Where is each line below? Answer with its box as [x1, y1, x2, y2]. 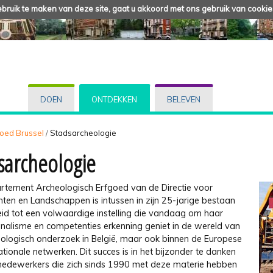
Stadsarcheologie [50, 127, 116, 138]
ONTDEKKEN [91, 94, 138, 105]
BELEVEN [166, 94, 200, 105]
